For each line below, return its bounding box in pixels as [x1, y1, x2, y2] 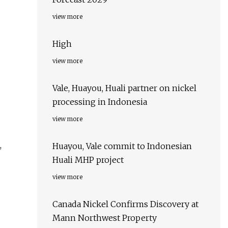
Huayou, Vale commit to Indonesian [52, 141, 192, 152]
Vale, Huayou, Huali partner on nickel [52, 83, 196, 94]
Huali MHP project [52, 155, 124, 165]
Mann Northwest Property [52, 213, 157, 223]
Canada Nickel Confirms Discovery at [52, 199, 198, 210]
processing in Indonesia [52, 97, 147, 107]
